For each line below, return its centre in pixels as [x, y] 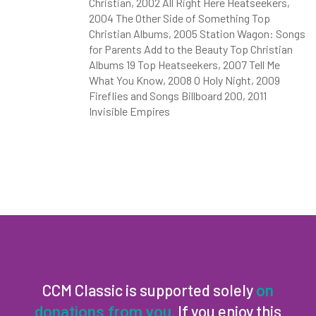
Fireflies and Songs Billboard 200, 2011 [177, 96]
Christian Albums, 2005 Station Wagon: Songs [197, 34]
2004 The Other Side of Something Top [179, 18]
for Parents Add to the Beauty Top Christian [190, 49]
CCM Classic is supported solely [149, 290]
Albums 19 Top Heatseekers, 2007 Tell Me [184, 65]
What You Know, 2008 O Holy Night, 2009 [184, 80]
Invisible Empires [129, 111]
